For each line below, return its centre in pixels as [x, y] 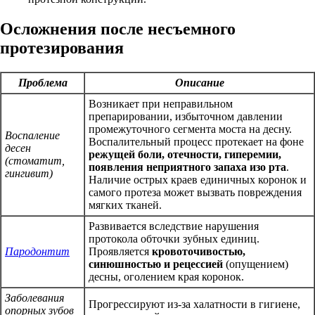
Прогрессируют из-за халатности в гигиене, [194, 304]
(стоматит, [35, 161]
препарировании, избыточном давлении [186, 117]
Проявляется [120, 252]
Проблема [43, 83]
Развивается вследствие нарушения [174, 226]
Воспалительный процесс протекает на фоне [196, 142]
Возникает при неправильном [161, 104]
